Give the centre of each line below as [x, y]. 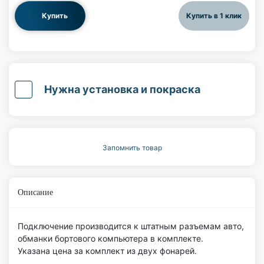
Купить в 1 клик [214, 15]
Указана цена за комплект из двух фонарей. [107, 250]
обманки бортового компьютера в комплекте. [110, 238]
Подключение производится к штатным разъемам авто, [131, 226]
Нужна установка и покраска [122, 90]
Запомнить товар [132, 147]
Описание [35, 192]
